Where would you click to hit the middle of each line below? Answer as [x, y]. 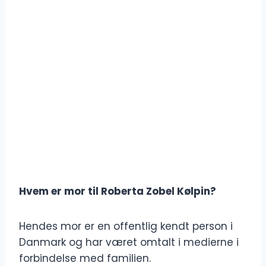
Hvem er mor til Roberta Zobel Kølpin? [118, 191]
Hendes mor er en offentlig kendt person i [126, 227]
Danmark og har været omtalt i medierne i [129, 243]
